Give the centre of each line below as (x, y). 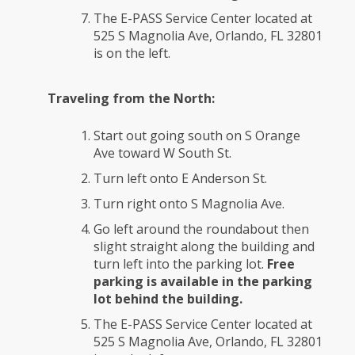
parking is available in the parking (203, 282)
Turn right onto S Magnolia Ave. (189, 204)
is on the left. (132, 53)
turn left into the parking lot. (180, 264)
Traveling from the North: (131, 99)
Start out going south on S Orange (197, 136)
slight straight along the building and (204, 247)
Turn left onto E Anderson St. (180, 179)
